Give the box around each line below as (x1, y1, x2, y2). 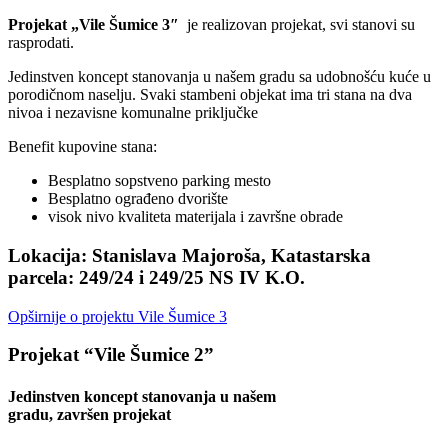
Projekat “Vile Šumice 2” (8, 344, 214, 366)
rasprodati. (8, 34, 74, 52)
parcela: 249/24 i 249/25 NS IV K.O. (8, 266, 305, 288)
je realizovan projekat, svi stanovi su (183, 16, 415, 34)
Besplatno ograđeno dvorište (48, 190, 228, 208)
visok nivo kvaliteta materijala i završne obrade (48, 208, 343, 226)
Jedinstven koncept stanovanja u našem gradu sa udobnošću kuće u (8, 68, 431, 86)
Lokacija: (8, 244, 92, 266)
